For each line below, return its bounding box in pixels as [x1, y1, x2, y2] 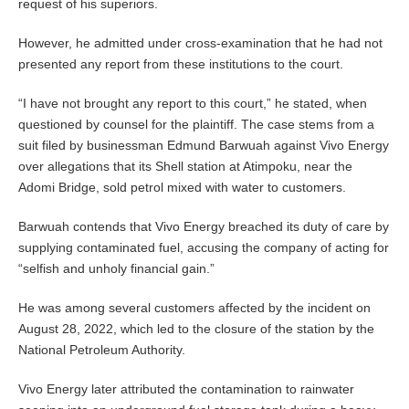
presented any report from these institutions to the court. [18, 57, 343, 72]
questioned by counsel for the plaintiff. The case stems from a [18, 117, 374, 132]
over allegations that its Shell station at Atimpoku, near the [18, 159, 352, 174]
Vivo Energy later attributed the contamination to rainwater [18, 382, 354, 397]
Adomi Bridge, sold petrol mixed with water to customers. [18, 180, 346, 195]
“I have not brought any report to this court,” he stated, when [18, 96, 367, 111]
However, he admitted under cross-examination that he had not [18, 36, 383, 51]
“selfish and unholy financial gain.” [18, 261, 215, 277]
